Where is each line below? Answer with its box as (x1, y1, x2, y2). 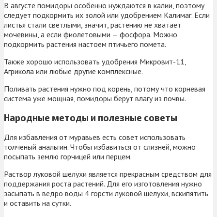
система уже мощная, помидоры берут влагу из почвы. (4, 93, 186, 103)
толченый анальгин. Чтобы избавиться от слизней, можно (4, 142, 196, 152)
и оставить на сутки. (4, 198, 71, 208)
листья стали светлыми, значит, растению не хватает (4, 19, 181, 30)
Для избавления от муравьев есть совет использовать (4, 132, 186, 142)
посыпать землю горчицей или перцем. (4, 152, 132, 162)
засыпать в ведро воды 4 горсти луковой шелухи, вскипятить (4, 188, 208, 199)
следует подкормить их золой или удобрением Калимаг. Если (4, 10, 210, 20)
